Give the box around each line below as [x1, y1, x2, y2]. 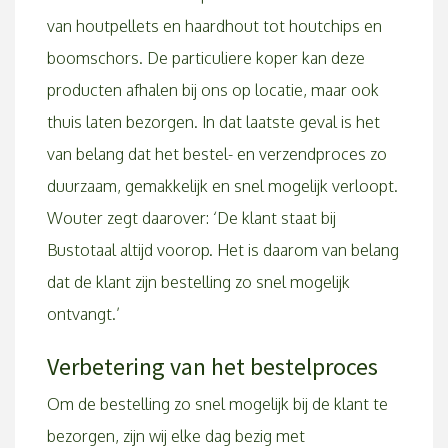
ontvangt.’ [47, 304, 120, 324]
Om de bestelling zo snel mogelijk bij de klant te [47, 394, 388, 414]
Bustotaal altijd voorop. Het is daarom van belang [47, 240, 399, 260]
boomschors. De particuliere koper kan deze [47, 48, 365, 68]
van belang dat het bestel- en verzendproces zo [47, 144, 387, 164]
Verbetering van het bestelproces [47, 351, 378, 382]
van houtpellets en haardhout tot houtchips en [47, 16, 382, 36]
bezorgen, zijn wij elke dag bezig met [47, 426, 305, 446]
